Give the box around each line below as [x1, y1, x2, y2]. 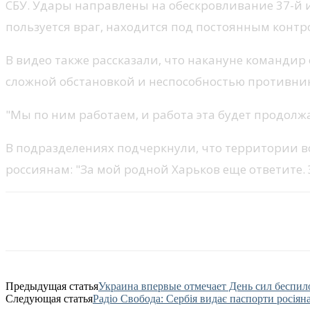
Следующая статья [6, 292, 93, 304]
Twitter [113, 215, 140, 226]
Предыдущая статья [6, 280, 98, 292]
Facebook [33, 215, 69, 226]
